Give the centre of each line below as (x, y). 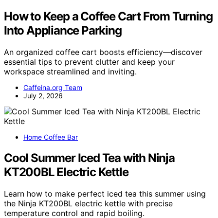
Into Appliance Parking (63, 30)
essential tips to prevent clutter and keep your (89, 62)
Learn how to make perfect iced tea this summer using (105, 193)
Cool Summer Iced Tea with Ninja (89, 158)
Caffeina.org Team (53, 87)
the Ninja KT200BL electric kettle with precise (88, 203)
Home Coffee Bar (51, 137)
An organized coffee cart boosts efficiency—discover (103, 52)
